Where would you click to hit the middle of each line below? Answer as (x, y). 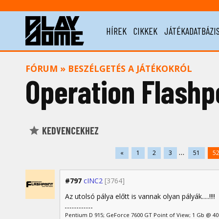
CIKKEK (145, 31)
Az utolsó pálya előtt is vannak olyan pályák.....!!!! (140, 196)
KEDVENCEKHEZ (69, 131)
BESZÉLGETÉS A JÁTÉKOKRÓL (130, 68)
